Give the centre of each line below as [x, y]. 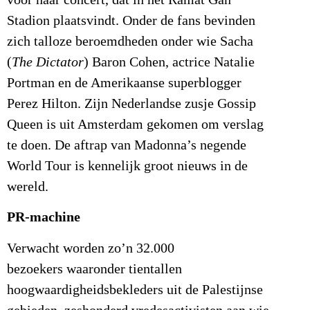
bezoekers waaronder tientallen [94, 269]
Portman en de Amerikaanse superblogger [124, 83]
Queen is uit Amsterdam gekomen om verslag [135, 124]
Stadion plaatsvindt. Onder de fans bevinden [131, 20]
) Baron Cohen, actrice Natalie [169, 62]
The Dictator [48, 62]
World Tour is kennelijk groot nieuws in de [127, 166]
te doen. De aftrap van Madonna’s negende [127, 145]
